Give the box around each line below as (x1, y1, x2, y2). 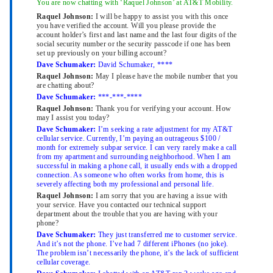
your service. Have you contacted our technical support (37, 200, 207, 210)
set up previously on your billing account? (37, 49, 167, 58)
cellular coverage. (37, 258, 91, 267)
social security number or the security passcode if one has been (37, 40, 231, 49)
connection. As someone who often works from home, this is (37, 171, 225, 180)
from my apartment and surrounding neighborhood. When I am (37, 152, 231, 161)
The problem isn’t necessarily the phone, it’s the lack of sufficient (37, 249, 239, 258)
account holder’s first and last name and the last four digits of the (37, 30, 237, 40)
